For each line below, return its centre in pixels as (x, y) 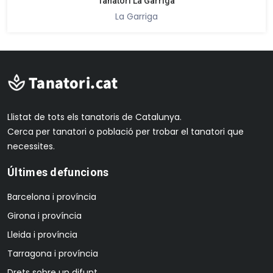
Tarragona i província (53, 253)
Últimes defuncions (58, 172)
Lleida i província (42, 234)
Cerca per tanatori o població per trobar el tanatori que (126, 131)
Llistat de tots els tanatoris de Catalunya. (94, 117)
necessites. (31, 146)
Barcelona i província (52, 197)
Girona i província (44, 215)
